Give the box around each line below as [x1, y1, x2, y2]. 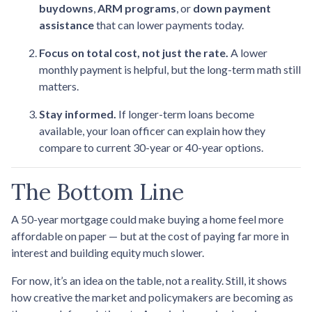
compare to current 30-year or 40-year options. [39, 140, 263, 154]
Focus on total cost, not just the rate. [39, 45, 228, 59]
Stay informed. [39, 107, 116, 120]
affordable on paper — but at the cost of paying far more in [11, 228, 289, 242]
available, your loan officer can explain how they [39, 123, 265, 137]
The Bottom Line [11, 177, 184, 206]
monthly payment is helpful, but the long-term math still [39, 62, 301, 76]
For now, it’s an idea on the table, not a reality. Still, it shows [11, 273, 287, 287]
